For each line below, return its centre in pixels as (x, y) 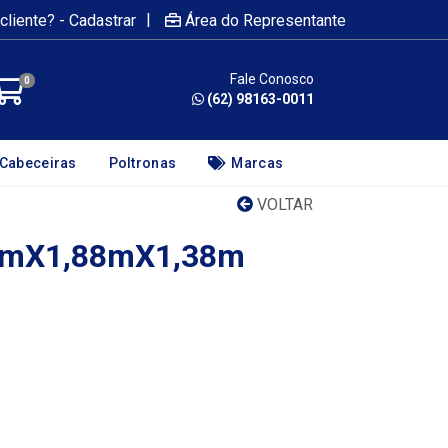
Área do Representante (265, 20)
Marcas (257, 163)
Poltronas (142, 163)
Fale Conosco (272, 79)
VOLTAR (283, 204)
